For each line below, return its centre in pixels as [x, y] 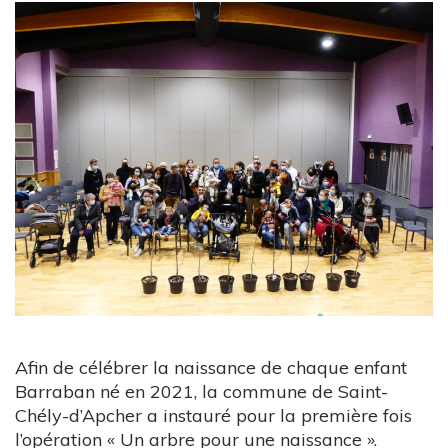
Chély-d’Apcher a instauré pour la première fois [213, 415]
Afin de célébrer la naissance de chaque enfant [211, 367]
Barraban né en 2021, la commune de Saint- [201, 391]
